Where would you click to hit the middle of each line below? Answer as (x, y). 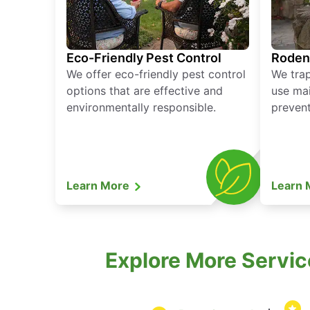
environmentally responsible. (141, 108)
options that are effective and (145, 91)
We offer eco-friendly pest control (156, 74)
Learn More (99, 186)
